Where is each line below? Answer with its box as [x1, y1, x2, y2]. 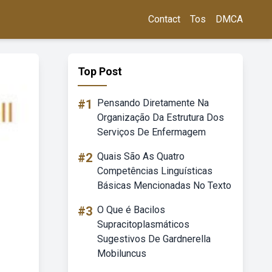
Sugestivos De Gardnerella [97, 233, 211, 245]
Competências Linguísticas [97, 165, 212, 177]
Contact [148, 13, 180, 25]
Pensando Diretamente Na [97, 97, 209, 109]
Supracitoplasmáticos [97, 219, 189, 230]
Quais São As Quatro [97, 151, 185, 162]
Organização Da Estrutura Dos [97, 112, 224, 123]
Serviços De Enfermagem [97, 126, 206, 138]
